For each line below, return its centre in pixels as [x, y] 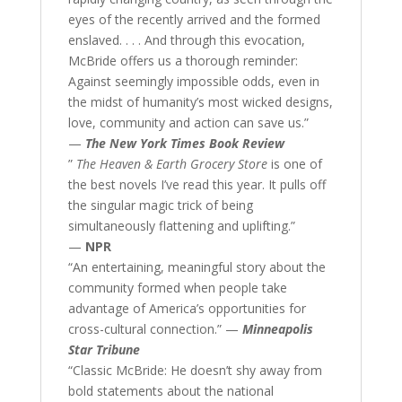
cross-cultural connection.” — [155, 329]
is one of [294, 164]
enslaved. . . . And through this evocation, [186, 40]
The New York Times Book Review [184, 144]
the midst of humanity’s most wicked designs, [200, 102]
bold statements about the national [170, 391]
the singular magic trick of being [160, 205]
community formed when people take [177, 288]
